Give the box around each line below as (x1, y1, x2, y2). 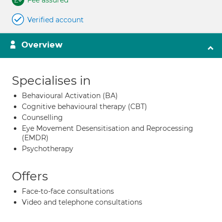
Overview (21, 40, 62, 50)
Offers (12, 169, 48, 183)
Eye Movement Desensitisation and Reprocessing (22, 124, 193, 133)
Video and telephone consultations (22, 198, 142, 207)
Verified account (27, 15, 84, 24)
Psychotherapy (22, 144, 73, 153)
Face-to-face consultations (22, 187, 114, 196)
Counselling (22, 113, 63, 122)
